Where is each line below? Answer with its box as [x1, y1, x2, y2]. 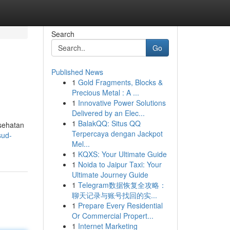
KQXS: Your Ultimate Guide [78, 149, 167, 159]
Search [51, 29, 74, 39]
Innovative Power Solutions [78, 98, 166, 108]
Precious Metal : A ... [71, 87, 139, 98]
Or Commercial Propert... [71, 210, 154, 221]
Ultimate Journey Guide [71, 169, 148, 180]
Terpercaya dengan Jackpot [71, 128, 163, 139]
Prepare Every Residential [78, 200, 163, 210]
